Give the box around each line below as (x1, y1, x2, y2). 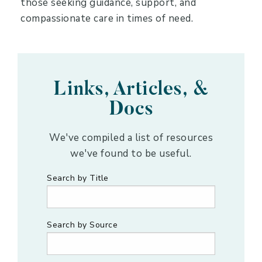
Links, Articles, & (53, 80, 209, 100)
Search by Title (47, 173, 109, 184)
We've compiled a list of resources (49, 131, 213, 144)
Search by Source (47, 219, 118, 230)
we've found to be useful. (70, 147, 192, 160)
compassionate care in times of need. (20, 12, 193, 25)
